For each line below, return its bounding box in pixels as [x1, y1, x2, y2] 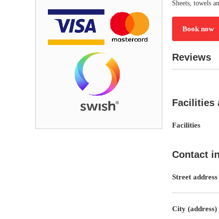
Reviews [172, 51, 211, 63]
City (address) [172, 204, 217, 213]
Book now [182, 24, 214, 33]
